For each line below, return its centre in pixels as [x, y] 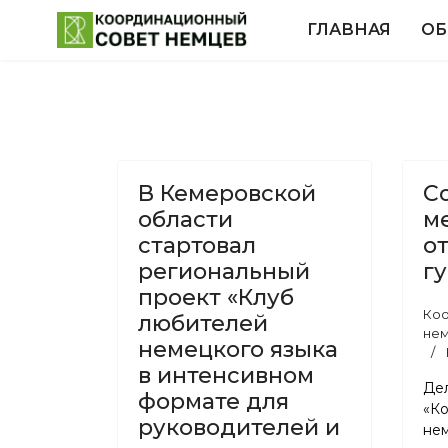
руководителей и [239, 427]
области [185, 219]
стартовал [197, 245]
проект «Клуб [216, 297]
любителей [203, 323]
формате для [213, 401]
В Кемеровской [227, 193]
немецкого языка [238, 349]
